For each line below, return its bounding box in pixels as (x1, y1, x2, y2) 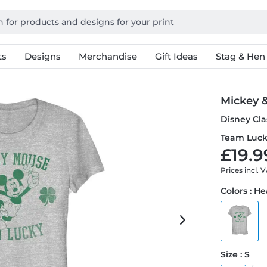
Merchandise (78, 51, 137, 62)
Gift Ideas (154, 51, 198, 62)
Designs (24, 51, 61, 62)
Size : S (221, 249, 250, 260)
